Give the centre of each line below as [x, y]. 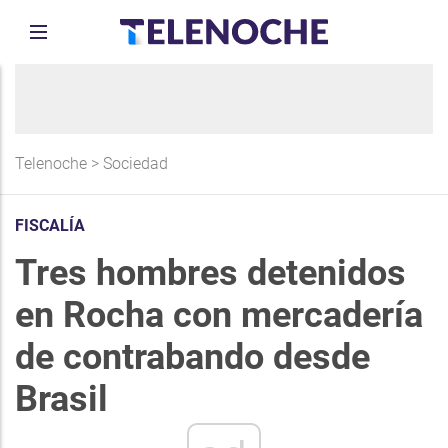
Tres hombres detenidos [210, 273]
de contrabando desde [192, 357]
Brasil [61, 399]
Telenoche [51, 163]
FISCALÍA [50, 225]
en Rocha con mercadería [219, 315]
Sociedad [135, 163]
